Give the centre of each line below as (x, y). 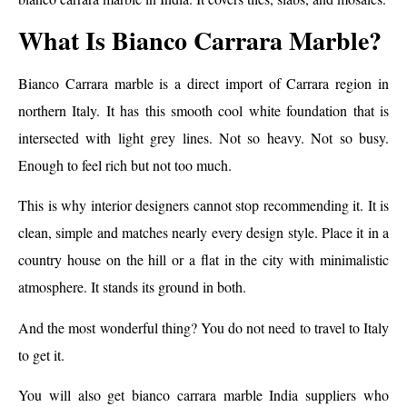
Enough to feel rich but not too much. (125, 165)
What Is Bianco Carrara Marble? (200, 41)
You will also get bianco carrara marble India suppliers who (203, 395)
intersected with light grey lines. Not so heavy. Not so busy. (203, 138)
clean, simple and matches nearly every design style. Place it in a (203, 233)
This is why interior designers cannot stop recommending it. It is (203, 205)
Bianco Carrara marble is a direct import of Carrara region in (203, 84)
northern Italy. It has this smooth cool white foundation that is (203, 111)
